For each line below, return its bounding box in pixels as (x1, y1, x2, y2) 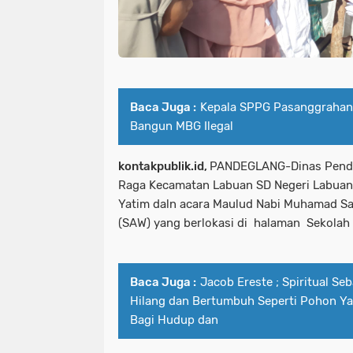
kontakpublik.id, (118, 158, 210, 173)
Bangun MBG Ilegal (130, 118, 233, 133)
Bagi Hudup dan (130, 312, 218, 327)
